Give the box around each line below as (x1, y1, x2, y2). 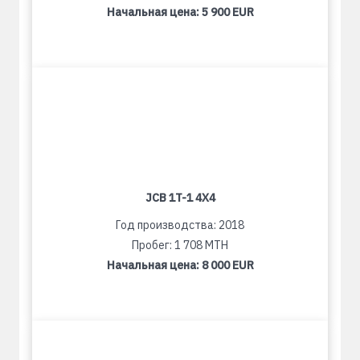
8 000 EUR (201, 258, 254, 272)
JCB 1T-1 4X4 (145, 190, 215, 205)
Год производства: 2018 (116, 218, 244, 232)
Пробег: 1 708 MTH (132, 238, 228, 252)
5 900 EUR (201, 5, 254, 19)
